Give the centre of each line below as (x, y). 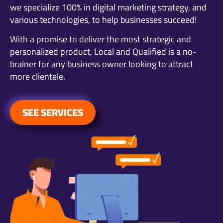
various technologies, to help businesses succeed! (103, 19)
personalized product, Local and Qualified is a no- (103, 52)
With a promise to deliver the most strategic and (101, 39)
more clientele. (38, 77)
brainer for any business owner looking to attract (102, 64)
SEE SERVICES (53, 112)
